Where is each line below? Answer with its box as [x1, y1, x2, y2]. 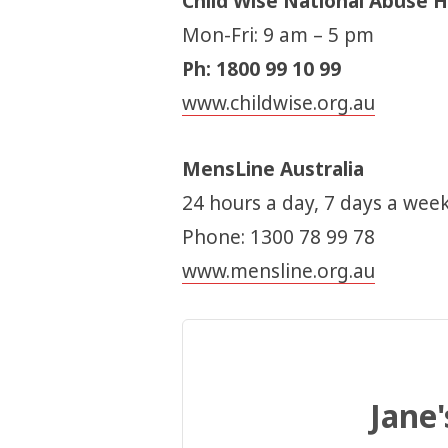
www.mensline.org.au [181, 257, 375, 284]
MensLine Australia [181, 155, 364, 182]
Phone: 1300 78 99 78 [181, 223, 375, 250]
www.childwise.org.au [181, 90, 375, 117]
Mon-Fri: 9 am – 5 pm [181, 22, 374, 49]
